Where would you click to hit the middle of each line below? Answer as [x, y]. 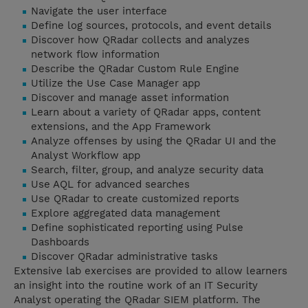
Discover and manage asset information [130, 98]
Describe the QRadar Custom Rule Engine [135, 69]
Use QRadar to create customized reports [135, 199]
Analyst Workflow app [86, 156]
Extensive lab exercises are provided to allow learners [151, 271]
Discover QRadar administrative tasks [124, 257]
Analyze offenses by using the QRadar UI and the [154, 141]
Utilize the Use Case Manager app [115, 84]
